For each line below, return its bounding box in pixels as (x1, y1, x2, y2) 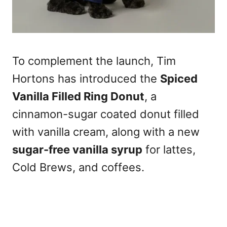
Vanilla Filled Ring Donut (12, 89, 144, 103)
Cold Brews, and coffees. (12, 160, 144, 174)
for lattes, (142, 142, 196, 156)
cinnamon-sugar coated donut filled (12, 107, 199, 121)
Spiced (160, 71, 198, 85)
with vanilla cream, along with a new (12, 125, 200, 138)
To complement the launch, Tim (12, 54, 176, 67)
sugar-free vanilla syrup (12, 142, 142, 156)
